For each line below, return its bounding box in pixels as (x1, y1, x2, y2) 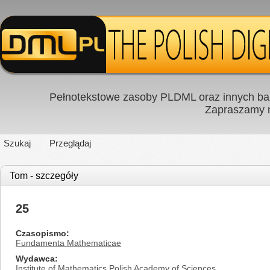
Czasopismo (16, 228, 66, 238)
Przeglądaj (49, 138, 91, 148)
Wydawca (16, 254, 55, 263)
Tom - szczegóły (10, 171, 78, 181)
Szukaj (4, 138, 31, 148)
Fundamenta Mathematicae (16, 238, 121, 248)
